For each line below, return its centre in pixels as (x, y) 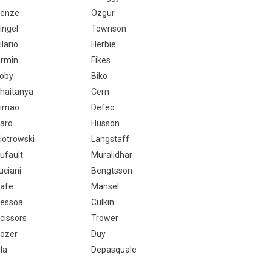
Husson (105, 123)
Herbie (103, 44)
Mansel (105, 186)
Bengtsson (111, 171)
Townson (108, 29)
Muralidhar (111, 155)
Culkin (102, 202)
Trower (104, 218)
